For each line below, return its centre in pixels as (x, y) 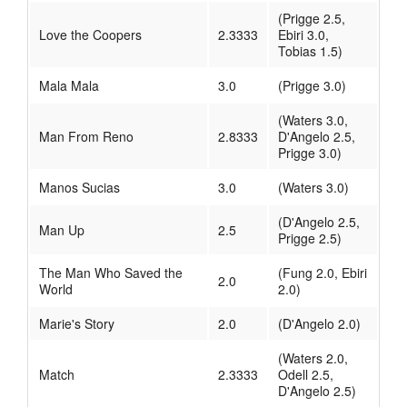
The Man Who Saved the (111, 273)
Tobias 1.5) (310, 51)
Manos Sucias (79, 188)
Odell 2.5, (306, 375)
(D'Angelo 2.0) (319, 324)
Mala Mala (69, 86)
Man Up (62, 230)
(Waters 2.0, (313, 358)
